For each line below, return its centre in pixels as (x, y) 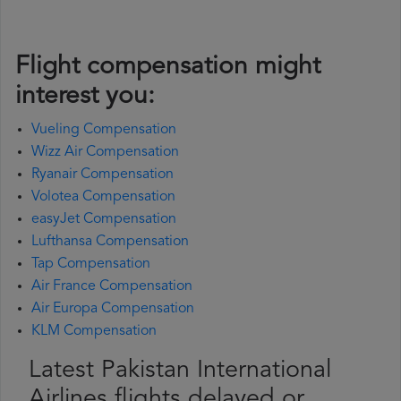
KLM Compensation (94, 332)
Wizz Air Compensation (105, 153)
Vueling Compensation (104, 130)
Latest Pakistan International (180, 371)
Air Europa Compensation (113, 309)
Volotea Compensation (103, 197)
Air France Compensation (112, 287)
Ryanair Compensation (102, 175)
